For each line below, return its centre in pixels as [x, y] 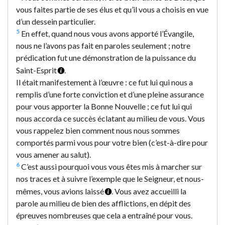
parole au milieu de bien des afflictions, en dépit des [103, 203]
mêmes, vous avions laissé [60, 191]
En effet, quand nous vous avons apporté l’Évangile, [107, 33]
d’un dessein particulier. [56, 21]
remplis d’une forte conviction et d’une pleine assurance [110, 94]
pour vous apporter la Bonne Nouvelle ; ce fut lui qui [104, 106]
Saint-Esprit [36, 70]
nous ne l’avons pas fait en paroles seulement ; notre [103, 45]
